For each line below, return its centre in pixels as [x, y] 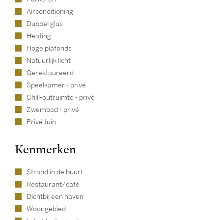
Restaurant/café [53, 184]
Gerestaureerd [50, 73]
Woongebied [46, 209]
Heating [39, 36]
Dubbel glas [45, 24]
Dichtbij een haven [55, 197]
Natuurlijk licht [49, 61]
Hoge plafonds [49, 48]
